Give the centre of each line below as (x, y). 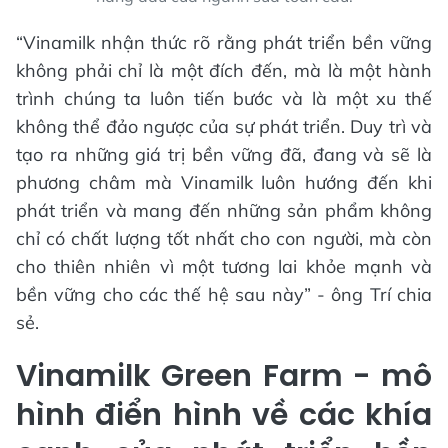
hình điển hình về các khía (224, 415)
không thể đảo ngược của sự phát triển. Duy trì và (224, 126)
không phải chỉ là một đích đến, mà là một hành (224, 70)
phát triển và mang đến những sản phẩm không (224, 210)
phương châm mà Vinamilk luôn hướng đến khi (224, 182)
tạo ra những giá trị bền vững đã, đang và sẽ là (224, 154)
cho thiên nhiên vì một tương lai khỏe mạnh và (224, 266)
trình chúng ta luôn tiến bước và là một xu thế (224, 98)
